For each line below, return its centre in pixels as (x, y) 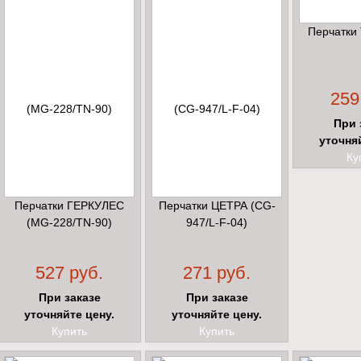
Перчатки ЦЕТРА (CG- (217, 206)
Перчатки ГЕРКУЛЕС (69, 206)
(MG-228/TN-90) (69, 223)
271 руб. (217, 273)
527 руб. (69, 273)
